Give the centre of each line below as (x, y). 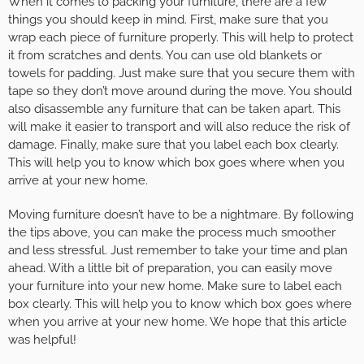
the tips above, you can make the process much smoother (172, 232)
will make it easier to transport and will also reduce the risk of (179, 126)
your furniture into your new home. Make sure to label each (175, 286)
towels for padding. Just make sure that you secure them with (182, 73)
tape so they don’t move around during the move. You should (180, 91)
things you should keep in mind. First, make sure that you (168, 19)
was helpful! (42, 339)
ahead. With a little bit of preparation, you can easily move (170, 268)
